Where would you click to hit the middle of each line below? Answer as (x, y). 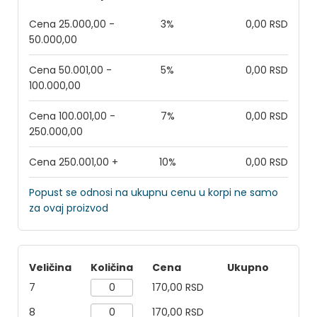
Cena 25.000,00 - (72, 24)
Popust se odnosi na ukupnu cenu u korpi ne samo (154, 192)
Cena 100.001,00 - (72, 116)
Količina (112, 267)
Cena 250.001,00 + (74, 162)
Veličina (50, 267)
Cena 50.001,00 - (70, 70)
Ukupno (248, 267)
